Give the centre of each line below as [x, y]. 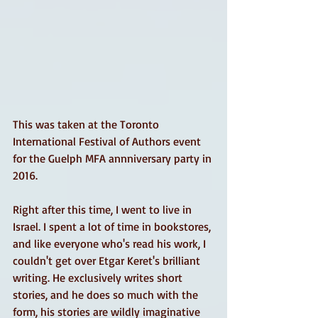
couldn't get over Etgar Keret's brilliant [108, 261]
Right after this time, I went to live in [104, 209]
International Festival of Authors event [108, 141]
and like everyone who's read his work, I [111, 243]
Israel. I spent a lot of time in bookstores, [113, 226]
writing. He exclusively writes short [99, 278]
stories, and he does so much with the [107, 295]
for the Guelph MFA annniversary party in [114, 158]
